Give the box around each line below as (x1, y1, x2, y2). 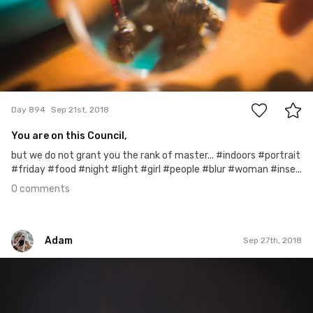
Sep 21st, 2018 (51, 105, 109, 115)
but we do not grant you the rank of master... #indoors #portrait (11, 149, 300, 161)
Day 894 (11, 105, 45, 115)
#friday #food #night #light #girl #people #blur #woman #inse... (11, 163, 302, 175)
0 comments (11, 182, 70, 195)
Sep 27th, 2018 (243, 235, 302, 246)
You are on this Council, (11, 129, 127, 142)
